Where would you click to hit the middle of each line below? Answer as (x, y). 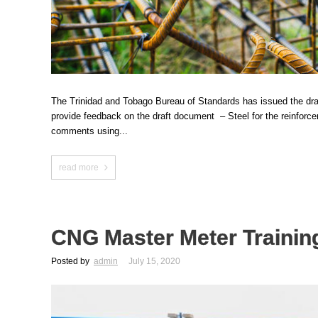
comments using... (89, 131)
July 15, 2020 (154, 261)
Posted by (71, 261)
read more (79, 168)
